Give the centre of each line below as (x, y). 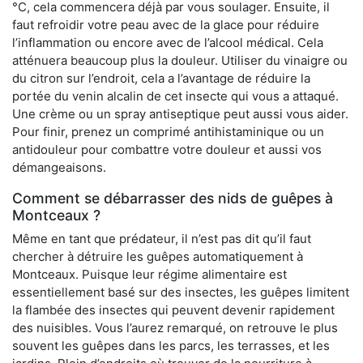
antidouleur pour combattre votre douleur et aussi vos (167, 150)
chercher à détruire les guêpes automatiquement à (158, 257)
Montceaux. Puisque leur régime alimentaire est (149, 275)
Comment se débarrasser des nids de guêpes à (173, 199)
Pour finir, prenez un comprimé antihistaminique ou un (168, 132)
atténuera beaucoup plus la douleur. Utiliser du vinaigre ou (180, 61)
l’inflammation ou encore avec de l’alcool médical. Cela (168, 43)
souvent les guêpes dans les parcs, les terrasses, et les (171, 346)
